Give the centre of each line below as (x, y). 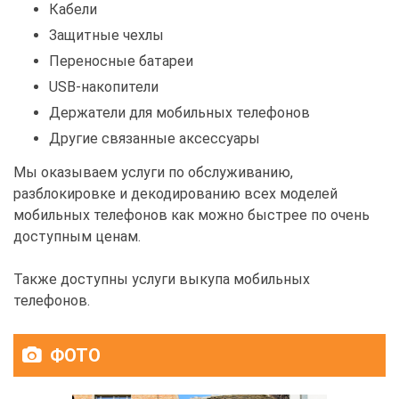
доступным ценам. (77, 237)
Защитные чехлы (106, 36)
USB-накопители (104, 87)
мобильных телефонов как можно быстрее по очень (191, 216)
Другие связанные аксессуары (155, 139)
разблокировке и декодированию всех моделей (175, 194)
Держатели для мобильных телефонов (179, 113)
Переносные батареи (121, 61)
